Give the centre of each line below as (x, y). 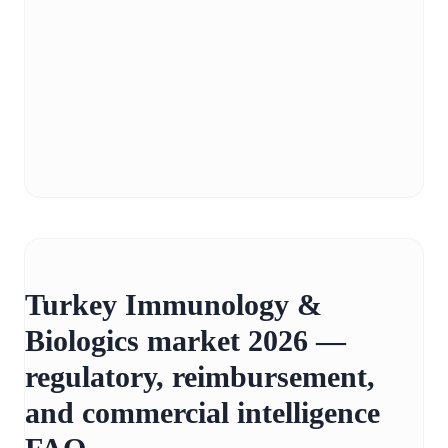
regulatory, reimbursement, (200, 377)
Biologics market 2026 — (185, 341)
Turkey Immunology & (173, 305)
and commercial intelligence (202, 413)
